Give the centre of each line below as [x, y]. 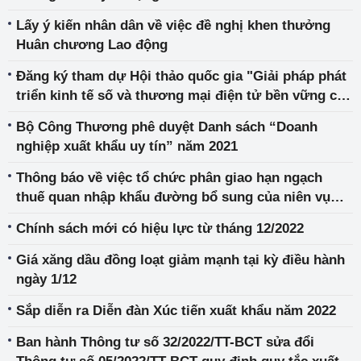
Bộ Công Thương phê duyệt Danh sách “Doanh [167, 127]
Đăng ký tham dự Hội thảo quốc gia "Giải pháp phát [181, 76]
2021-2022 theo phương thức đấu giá [134, 216]
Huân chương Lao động [92, 45]
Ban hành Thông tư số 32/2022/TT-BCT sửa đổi [165, 342]
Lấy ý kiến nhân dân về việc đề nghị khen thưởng [173, 25]
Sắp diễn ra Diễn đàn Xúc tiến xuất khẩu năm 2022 [176, 311]
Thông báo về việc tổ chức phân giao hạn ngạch [169, 178]
